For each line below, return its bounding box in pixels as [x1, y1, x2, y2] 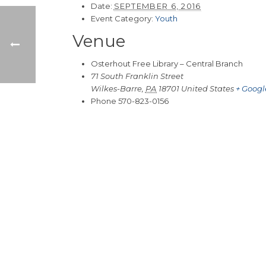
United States [181, 83, 235, 93]
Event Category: [90, 13, 153, 23]
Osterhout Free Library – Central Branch [90, 58, 243, 68]
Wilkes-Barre [90, 83, 142, 93]
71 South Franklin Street [90, 71, 183, 81]
